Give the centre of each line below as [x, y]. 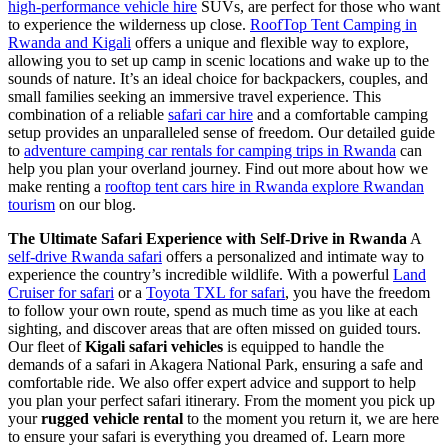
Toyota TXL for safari [215, 292]
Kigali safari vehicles [154, 346]
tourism [31, 204]
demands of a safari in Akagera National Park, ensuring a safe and [215, 364]
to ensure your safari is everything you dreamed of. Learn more [206, 436]
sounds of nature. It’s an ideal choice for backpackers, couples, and [218, 78]
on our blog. [95, 204]
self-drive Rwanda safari [85, 256]
